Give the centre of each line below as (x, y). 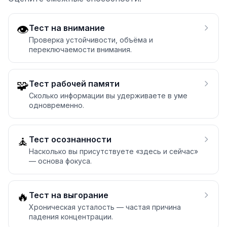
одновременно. (56, 105)
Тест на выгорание (69, 195)
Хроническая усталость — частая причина (105, 207)
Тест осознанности (70, 139)
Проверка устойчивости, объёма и (91, 40)
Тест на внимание (67, 28)
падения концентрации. (71, 217)
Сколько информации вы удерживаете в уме (108, 96)
